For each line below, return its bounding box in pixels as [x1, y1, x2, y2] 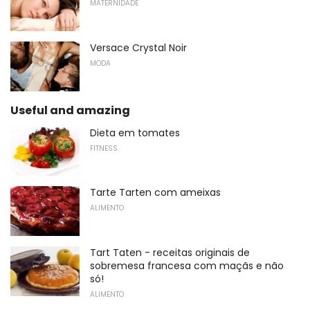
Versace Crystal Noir [90, 41, 187, 55]
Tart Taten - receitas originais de [90, 246, 250, 259]
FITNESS [90, 143, 118, 154]
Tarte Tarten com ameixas [90, 185, 221, 200]
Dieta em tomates [90, 125, 180, 140]
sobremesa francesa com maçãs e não [90, 259, 284, 273]
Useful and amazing [10, 102, 130, 118]
